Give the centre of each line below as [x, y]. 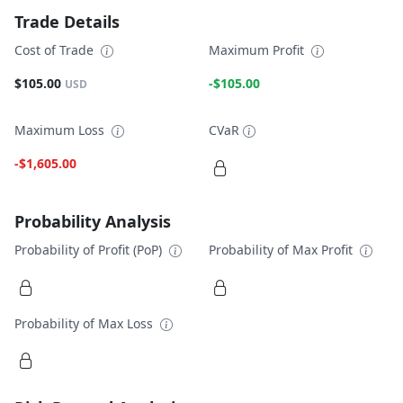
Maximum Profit [258, 49]
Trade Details [67, 21]
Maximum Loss [61, 130]
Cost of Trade [56, 49]
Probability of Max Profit [282, 250]
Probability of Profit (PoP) [90, 250]
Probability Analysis [93, 222]
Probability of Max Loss [85, 323]
